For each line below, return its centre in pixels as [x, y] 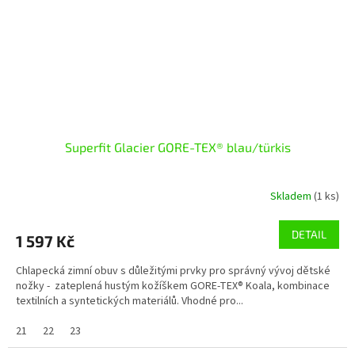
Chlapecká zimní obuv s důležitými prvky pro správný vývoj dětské [173, 271]
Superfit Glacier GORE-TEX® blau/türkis [177, 147]
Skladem [292, 197]
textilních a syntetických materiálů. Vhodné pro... [130, 301]
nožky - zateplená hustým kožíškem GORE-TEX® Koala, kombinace [173, 286]
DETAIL [309, 234]
